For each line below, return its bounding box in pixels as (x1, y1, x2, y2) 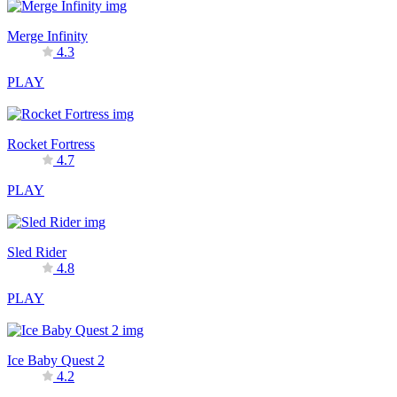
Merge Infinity (7, 27, 88, 43)
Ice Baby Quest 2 (7, 352, 105, 368)
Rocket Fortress (7, 136, 95, 152)
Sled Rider (7, 244, 66, 260)
